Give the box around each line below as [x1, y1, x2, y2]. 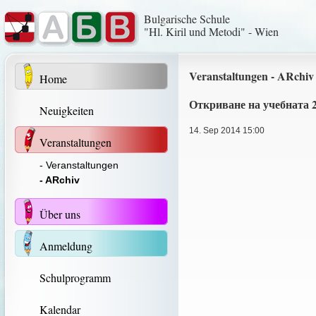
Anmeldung [39, 238, 92, 253]
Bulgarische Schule [144, 11, 230, 26]
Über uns [39, 207, 80, 221]
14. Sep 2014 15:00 [189, 126, 265, 135]
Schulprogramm [39, 270, 111, 285]
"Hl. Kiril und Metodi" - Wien [144, 24, 279, 39]
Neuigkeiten [39, 103, 94, 118]
